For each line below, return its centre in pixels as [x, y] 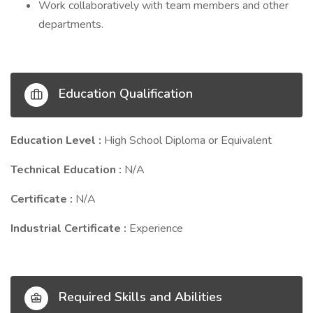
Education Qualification [124, 94]
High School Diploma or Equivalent [188, 140]
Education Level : [57, 140]
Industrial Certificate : [70, 228]
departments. [71, 24]
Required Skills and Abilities [139, 297]
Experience [156, 228]
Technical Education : [67, 170]
